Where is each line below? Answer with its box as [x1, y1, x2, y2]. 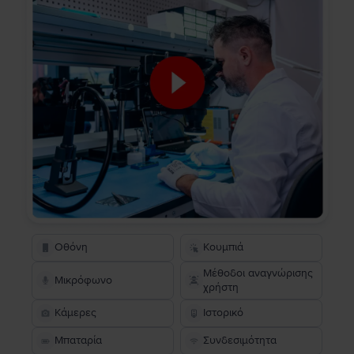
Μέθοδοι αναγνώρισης [203, 265, 314, 280]
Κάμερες [55, 306, 96, 320]
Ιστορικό [203, 306, 244, 320]
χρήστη [203, 280, 239, 294]
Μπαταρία [55, 333, 102, 348]
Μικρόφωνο [55, 273, 112, 287]
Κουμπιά [203, 240, 244, 254]
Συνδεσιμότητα [203, 333, 277, 348]
